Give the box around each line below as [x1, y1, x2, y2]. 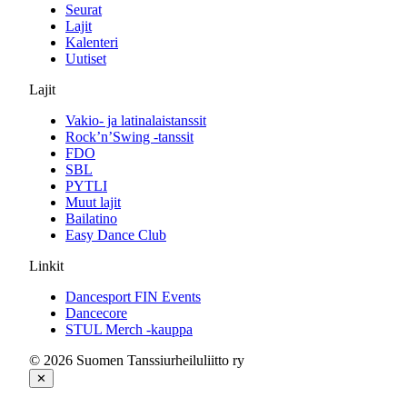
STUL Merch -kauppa [65, 322, 193, 337]
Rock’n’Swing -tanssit [65, 129, 194, 144]
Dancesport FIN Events [65, 289, 201, 304]
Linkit [29, 258, 64, 273]
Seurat [65, 2, 102, 17]
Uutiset [65, 51, 106, 66]
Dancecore [65, 305, 127, 321]
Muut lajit [65, 194, 121, 210]
